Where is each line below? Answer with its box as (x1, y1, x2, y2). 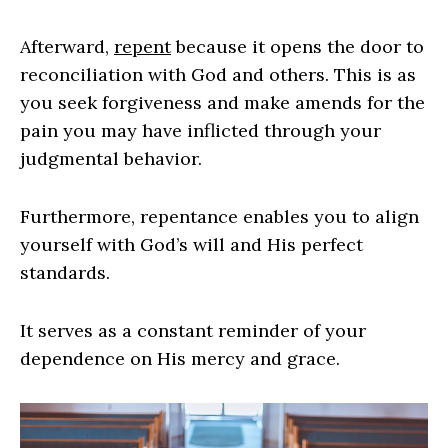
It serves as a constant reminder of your (20, 318, 366, 342)
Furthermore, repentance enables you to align (20, 204, 419, 228)
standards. (20, 260, 110, 284)
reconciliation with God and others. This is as (20, 62, 416, 86)
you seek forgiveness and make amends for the (20, 90, 425, 114)
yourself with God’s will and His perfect (20, 232, 363, 256)
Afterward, (20, 34, 114, 58)
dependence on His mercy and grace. (20, 346, 340, 370)
